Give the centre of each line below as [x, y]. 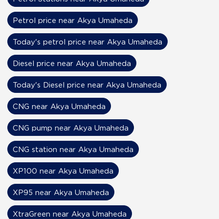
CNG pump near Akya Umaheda [71, 127]
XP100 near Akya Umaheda [63, 170]
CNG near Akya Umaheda [59, 106]
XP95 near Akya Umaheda [61, 192]
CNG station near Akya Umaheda [73, 149]
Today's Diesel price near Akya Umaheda [87, 84]
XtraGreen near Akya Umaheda [70, 213]
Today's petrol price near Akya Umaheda [88, 41]
